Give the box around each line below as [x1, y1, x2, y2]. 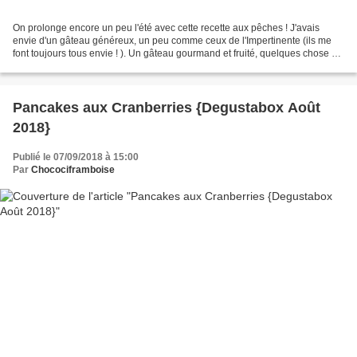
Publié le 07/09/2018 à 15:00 [13, 151, 139, 163]
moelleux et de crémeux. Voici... [13, 61, 149, 73]
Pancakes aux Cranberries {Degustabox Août [13, 100, 320, 116]
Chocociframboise [31, 164, 115, 176]
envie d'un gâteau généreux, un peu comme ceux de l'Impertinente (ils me [13, 35, 331, 47]
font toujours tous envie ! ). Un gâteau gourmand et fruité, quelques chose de [13, 48, 343, 60]
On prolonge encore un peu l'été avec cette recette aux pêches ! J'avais [13, 22, 320, 34]
